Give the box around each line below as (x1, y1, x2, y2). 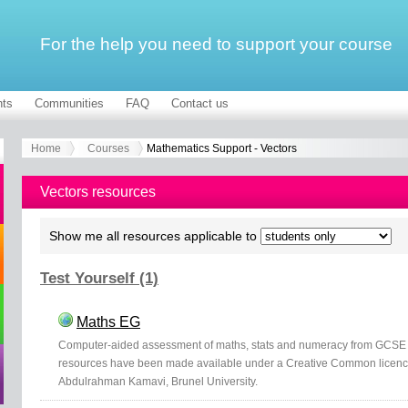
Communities (35, 97, 104, 110)
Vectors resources (40, 184, 156, 199)
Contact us (171, 97, 229, 110)
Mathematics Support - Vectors (147, 143, 297, 154)
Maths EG (76, 313, 140, 330)
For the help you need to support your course (40, 35, 393, 54)
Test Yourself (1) (40, 269, 158, 287)
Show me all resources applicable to (49, 229, 260, 243)
